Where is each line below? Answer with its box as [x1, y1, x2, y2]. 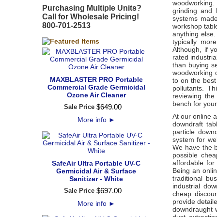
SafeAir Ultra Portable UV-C [52, 159, 140, 167]
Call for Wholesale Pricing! [42, 13, 139, 21]
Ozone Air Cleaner [66, 91, 126, 99]
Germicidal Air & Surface [56, 167, 136, 175]
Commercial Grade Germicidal [47, 83, 145, 91]
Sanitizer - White [69, 175, 123, 183]
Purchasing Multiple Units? [42, 4, 141, 12]
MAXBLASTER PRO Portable [49, 76, 143, 83]
